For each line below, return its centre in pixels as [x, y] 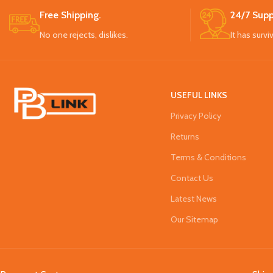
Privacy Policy [196, 116]
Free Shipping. [70, 15]
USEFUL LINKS [199, 95]
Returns [185, 137]
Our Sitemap [194, 220]
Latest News [193, 199]
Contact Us [192, 178]
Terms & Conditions [208, 158]
